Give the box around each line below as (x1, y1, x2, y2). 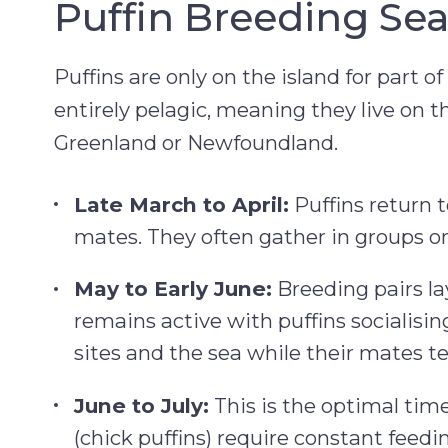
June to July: (74, 392, 210, 418)
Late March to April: (74, 192, 290, 218)
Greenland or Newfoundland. (54, 129, 338, 155)
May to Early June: (74, 276, 273, 302)
